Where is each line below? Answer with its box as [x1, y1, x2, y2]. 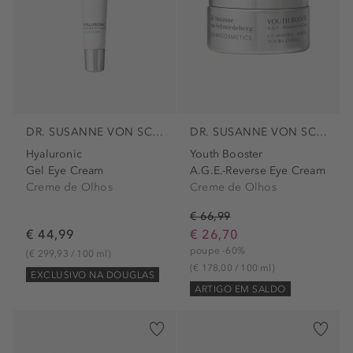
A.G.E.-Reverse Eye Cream [190, 163, 325, 177]
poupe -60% [190, 244, 245, 256]
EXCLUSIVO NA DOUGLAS [31, 269, 154, 281]
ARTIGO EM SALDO [195, 283, 286, 295]
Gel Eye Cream [26, 163, 104, 177]
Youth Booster [190, 147, 263, 161]
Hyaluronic [26, 147, 82, 161]
